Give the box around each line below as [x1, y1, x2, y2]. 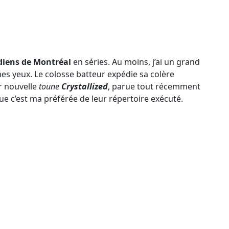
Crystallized [59, 80, 108, 92]
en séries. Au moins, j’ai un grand [73, 56, 200, 67]
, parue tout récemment [108, 80, 200, 92]
